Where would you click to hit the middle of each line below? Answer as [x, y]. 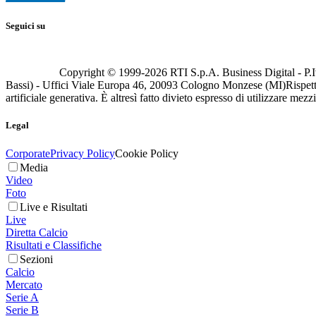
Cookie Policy [147, 153]
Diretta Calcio [37, 232]
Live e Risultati [54, 207]
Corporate [28, 153]
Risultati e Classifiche [54, 245]
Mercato [24, 284]
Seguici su [25, 26]
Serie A [22, 297]
